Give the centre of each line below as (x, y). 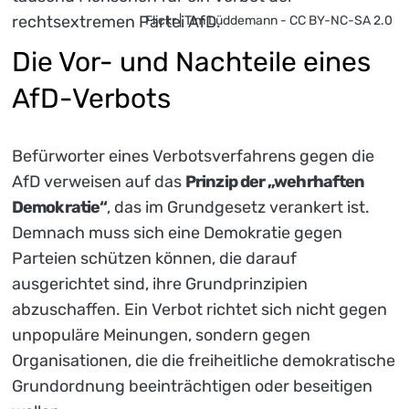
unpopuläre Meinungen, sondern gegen (161, 335)
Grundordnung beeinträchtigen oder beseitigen (192, 386)
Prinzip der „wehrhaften (275, 181)
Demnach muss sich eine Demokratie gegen (177, 232)
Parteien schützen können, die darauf (154, 258)
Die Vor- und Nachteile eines (191, 63)
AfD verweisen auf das (99, 181)
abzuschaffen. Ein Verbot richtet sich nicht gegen (199, 309)
